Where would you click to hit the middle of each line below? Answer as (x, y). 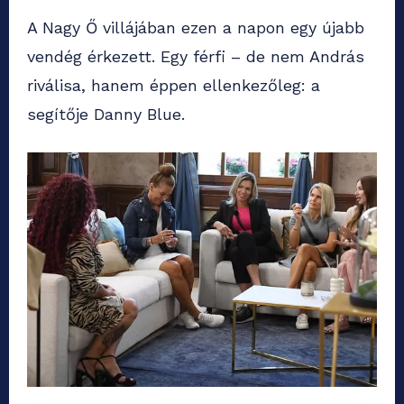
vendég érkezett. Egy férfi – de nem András (196, 57)
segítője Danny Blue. (106, 115)
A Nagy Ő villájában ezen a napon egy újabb (196, 28)
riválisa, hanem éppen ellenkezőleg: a (174, 86)
